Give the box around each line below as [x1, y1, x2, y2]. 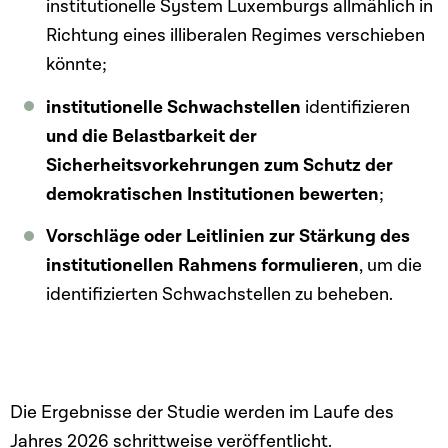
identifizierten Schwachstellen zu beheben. [46, 283, 394, 307]
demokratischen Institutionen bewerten [46, 182, 380, 206]
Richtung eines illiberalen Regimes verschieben [46, 24, 426, 48]
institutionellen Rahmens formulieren [46, 254, 360, 278]
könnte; [46, 53, 108, 77]
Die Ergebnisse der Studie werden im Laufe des [10, 400, 394, 424]
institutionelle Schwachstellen [46, 95, 306, 119]
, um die [359, 254, 423, 278]
